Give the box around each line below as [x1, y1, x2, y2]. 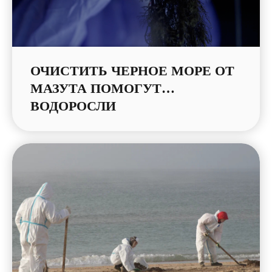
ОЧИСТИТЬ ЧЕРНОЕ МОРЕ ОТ [30, 63, 234, 79]
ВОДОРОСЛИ [30, 98, 116, 114]
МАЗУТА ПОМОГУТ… [30, 81, 175, 97]
